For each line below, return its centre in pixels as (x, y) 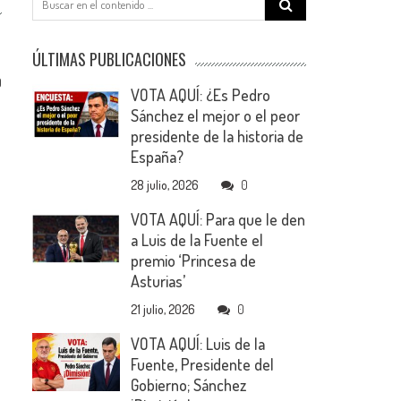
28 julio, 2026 (165, 185)
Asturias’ (158, 281)
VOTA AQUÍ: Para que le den (218, 219)
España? (158, 157)
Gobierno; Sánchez (189, 385)
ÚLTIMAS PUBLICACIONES (110, 59)
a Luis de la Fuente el (197, 240)
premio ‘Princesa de (194, 260)
